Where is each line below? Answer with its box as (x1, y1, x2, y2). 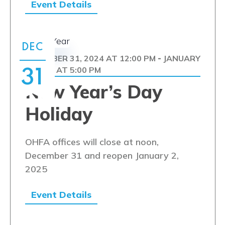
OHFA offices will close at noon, (25, 136, 159, 148)
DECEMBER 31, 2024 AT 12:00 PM (25, 53, 156, 63)
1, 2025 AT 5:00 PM (25, 65, 101, 75)
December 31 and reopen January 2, (25, 150, 179, 161)
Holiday (25, 102, 92, 125)
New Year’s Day (25, 80, 162, 103)
